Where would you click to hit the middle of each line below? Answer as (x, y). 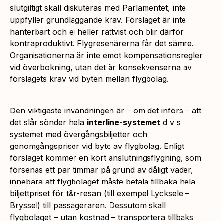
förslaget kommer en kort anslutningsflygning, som (106, 158)
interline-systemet (124, 122)
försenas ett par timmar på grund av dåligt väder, (102, 169)
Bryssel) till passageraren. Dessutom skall (88, 205)
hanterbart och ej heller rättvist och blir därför (97, 31)
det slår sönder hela (48, 122)
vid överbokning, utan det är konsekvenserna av (101, 67)
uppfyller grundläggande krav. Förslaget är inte (98, 19)
